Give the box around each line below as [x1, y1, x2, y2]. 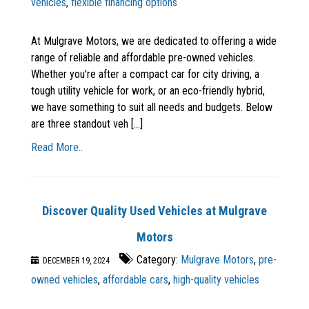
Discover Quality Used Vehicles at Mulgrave [42, 203, 267, 219]
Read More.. [31, 141, 83, 154]
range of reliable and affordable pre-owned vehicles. [31, 51, 255, 65]
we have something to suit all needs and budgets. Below [31, 101, 272, 114]
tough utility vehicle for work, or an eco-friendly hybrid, [31, 84, 265, 98]
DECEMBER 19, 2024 [43, 256, 110, 266]
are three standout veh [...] [31, 117, 143, 131]
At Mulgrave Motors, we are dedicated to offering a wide [31, 34, 277, 48]
